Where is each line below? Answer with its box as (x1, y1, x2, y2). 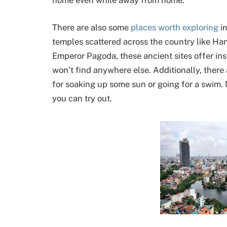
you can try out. (52, 93, 112, 103)
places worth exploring (131, 22, 218, 32)
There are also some (52, 22, 131, 32)
